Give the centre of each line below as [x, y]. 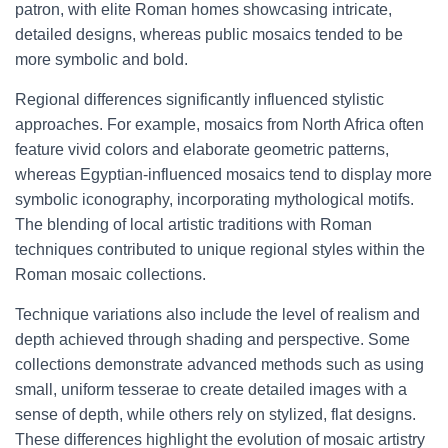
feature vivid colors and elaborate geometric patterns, [202, 149]
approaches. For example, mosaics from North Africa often [219, 124]
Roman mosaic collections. [110, 274]
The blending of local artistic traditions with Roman [193, 224]
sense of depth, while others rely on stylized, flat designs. [215, 414]
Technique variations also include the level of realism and [217, 314]
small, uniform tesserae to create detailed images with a [211, 389]
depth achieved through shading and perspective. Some [212, 339]
